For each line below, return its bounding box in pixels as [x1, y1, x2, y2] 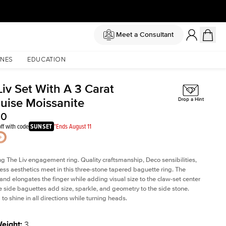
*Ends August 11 [53, 122, 91, 131]
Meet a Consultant [116, 30, 174, 39]
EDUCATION [27, 56, 66, 63]
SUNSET [30, 122, 52, 131]
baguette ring [133, 165, 172, 174]
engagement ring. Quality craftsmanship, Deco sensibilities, [28, 156, 197, 164]
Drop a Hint [178, 96, 204, 103]
